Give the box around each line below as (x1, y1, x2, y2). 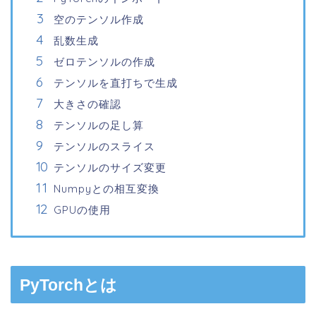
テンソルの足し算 (54, 118, 144, 132)
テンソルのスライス (54, 139, 155, 153)
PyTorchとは (20, 275, 117, 294)
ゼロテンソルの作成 (54, 54, 155, 68)
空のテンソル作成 (54, 12, 144, 26)
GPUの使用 (54, 202, 111, 217)
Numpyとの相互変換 (54, 181, 159, 195)
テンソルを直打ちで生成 (54, 75, 178, 90)
